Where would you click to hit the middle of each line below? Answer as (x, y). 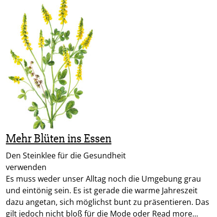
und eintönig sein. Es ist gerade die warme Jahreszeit (102, 191)
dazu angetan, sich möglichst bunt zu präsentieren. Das (108, 202)
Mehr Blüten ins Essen (59, 139)
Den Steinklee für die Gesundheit (66, 156)
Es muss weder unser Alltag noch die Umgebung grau (103, 179)
